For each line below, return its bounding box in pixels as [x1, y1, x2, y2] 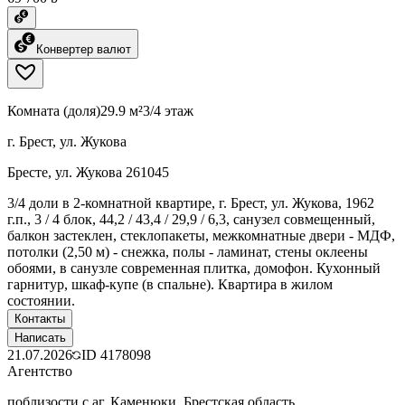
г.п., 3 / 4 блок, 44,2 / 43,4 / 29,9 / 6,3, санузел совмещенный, [7, 211, 375, 227]
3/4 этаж [143, 102, 193, 118]
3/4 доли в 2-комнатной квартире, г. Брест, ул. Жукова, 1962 [7, 194, 374, 211]
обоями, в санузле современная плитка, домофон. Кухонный [7, 259, 381, 276]
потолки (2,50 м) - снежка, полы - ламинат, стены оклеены [7, 243, 368, 259]
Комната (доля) [7, 102, 100, 118]
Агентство [7, 363, 72, 379]
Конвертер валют [36, 42, 131, 56]
